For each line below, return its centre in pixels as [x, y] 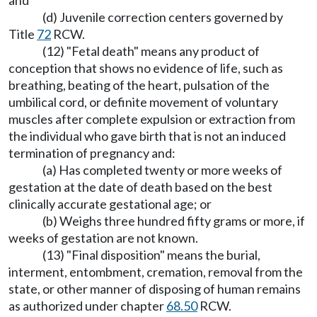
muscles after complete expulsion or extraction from [152, 119]
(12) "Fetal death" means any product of [151, 51]
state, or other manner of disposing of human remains [155, 289]
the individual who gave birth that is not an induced [147, 136]
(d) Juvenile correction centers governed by [163, 17]
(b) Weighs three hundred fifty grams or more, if [174, 221]
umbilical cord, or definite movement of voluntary [143, 102]
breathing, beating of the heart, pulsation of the [139, 85]
